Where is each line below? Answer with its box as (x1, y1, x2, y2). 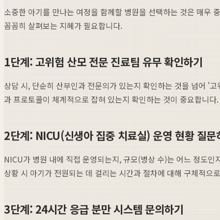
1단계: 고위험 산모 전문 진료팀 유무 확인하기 (4, 53, 203, 69)
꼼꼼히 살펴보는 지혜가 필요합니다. (4, 19, 122, 31)
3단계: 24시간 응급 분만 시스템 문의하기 (4, 200, 184, 217)
